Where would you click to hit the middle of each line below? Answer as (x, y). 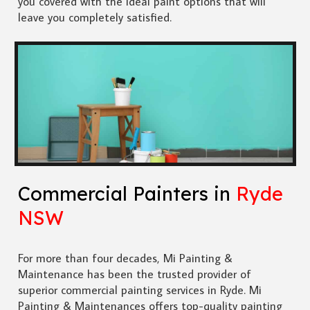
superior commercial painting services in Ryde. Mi (139, 290)
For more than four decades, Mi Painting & (125, 258)
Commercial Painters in (127, 194)
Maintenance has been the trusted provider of (134, 274)
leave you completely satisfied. (94, 17)
